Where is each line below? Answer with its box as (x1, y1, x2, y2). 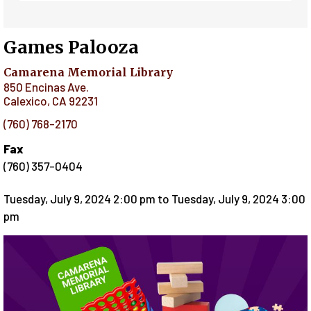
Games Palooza (3, 35, 139, 58)
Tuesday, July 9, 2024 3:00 (171, 192, 305, 206)
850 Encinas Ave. (3, 80, 89, 94)
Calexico (3, 94, 47, 108)
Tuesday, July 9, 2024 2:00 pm (3, 192, 155, 206)
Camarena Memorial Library (3, 65, 173, 80)
